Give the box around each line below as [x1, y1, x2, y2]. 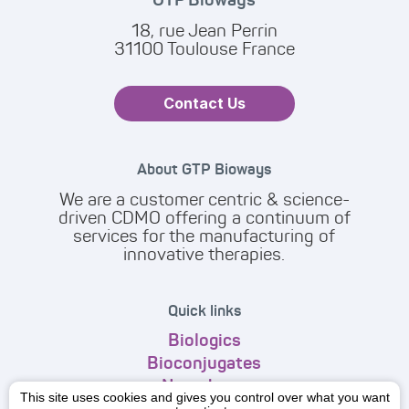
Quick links [167, 300, 241, 320]
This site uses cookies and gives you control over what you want [19, 391, 390, 404]
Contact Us [163, 94, 246, 113]
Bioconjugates [147, 351, 262, 373]
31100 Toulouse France [113, 38, 295, 60]
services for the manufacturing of [73, 225, 336, 246]
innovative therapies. [123, 243, 286, 265]
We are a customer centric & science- [58, 188, 350, 210]
